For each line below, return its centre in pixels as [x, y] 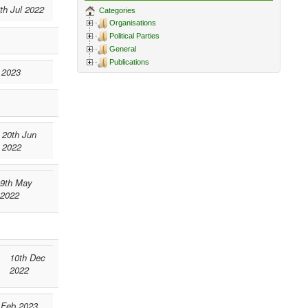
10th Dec [27, 257]
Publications [130, 62]
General [123, 49]
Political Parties [135, 36]
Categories [117, 10]
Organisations [133, 23]
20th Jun [19, 134]
